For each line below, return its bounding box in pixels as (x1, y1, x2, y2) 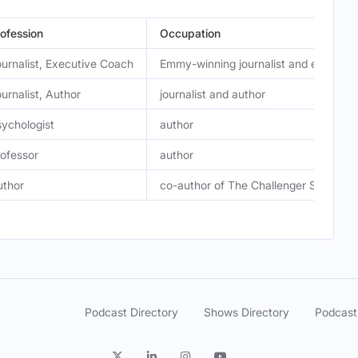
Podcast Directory (85, 305, 178, 319)
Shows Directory (204, 305, 289, 319)
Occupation (160, 26, 221, 40)
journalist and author (160, 87, 265, 101)
